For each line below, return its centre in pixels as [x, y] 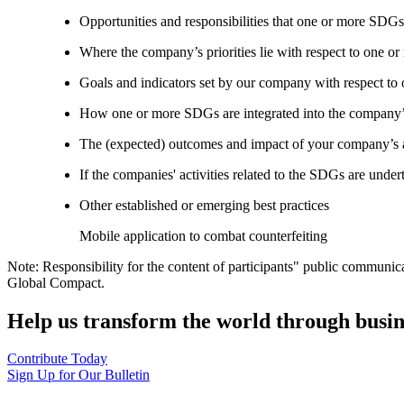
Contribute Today [57, 359]
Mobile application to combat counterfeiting [203, 235]
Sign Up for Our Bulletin [78, 375]
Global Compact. [56, 282]
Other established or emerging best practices [204, 205]
